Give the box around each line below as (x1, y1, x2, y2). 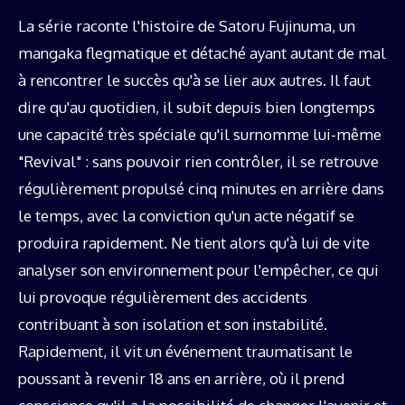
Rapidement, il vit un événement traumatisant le (18, 341, 353, 361)
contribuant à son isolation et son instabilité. (18, 314, 327, 334)
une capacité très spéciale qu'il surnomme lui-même (18, 124, 381, 144)
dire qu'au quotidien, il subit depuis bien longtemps (18, 97, 375, 117)
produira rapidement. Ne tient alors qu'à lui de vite (18, 232, 370, 252)
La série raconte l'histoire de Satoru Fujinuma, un (18, 15, 355, 35)
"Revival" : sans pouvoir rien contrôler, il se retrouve (18, 151, 379, 171)
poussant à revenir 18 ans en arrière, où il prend (18, 368, 344, 388)
